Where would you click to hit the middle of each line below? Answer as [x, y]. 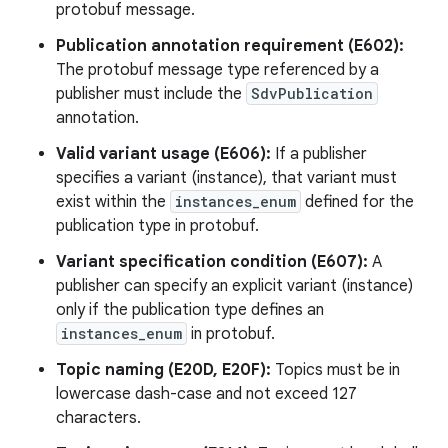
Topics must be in [335, 369]
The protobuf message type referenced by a [217, 69]
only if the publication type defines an [190, 309]
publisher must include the [151, 93]
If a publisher [319, 153]
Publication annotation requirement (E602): [230, 45]
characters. [98, 417]
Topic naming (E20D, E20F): [163, 369]
